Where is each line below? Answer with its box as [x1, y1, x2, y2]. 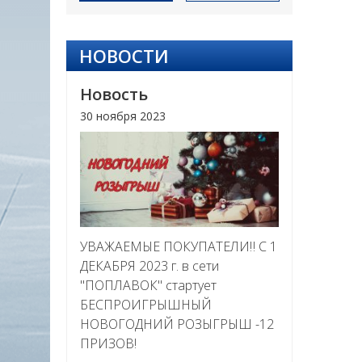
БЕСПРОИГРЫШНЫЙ [80, 295, 212, 314]
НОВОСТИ [79, 44, 169, 68]
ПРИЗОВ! [80, 334, 137, 352]
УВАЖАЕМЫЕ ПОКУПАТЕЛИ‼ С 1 [80, 237, 277, 255]
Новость [80, 83, 148, 105]
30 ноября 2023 [80, 108, 166, 124]
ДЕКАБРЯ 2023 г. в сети [80, 256, 219, 275]
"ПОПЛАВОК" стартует [80, 276, 217, 294]
